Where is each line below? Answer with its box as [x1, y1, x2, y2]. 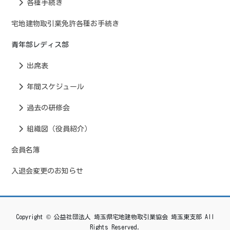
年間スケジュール [23, 83, 84, 91]
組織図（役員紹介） [23, 125, 91, 133]
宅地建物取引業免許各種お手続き [11, 20, 119, 28]
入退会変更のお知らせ [11, 167, 83, 175]
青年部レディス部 [11, 41, 69, 49]
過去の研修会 [23, 104, 70, 112]
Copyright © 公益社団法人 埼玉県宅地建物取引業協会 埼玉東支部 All [16, 214, 214, 220]
